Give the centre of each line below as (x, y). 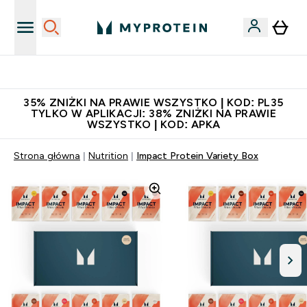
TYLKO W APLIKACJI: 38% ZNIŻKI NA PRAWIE (153, 113)
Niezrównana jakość (162, 72)
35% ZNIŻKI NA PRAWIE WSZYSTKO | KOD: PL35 (153, 102)
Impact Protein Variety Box (197, 156)
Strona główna (47, 156)
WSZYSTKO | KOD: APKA (153, 124)
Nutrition (108, 156)
